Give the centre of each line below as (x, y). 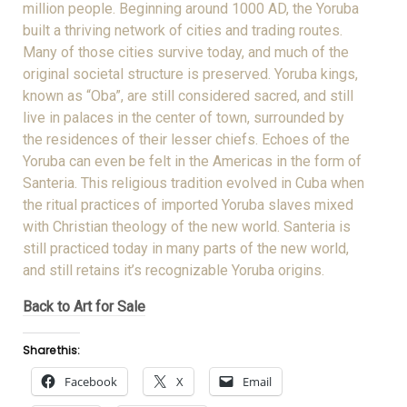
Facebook (91, 381)
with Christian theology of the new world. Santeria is (187, 226)
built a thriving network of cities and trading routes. (183, 30)
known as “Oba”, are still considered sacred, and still (188, 95)
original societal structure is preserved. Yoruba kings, (190, 74)
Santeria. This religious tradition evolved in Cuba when (194, 183)
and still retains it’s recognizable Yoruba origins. (175, 270)
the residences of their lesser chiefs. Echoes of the (186, 139)
